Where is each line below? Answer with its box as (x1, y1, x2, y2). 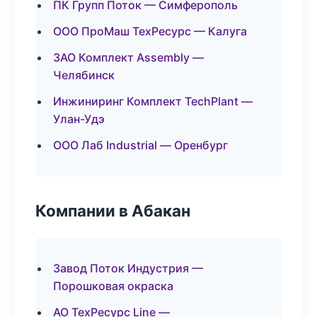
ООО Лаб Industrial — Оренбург (53, 138, 228, 152)
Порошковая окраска (53, 279, 173, 293)
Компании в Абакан (35, 201, 190, 220)
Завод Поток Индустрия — (53, 261, 203, 275)
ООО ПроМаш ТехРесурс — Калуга (53, 24, 247, 38)
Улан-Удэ (53, 112, 105, 126)
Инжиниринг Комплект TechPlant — (53, 94, 253, 108)
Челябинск (53, 68, 115, 82)
